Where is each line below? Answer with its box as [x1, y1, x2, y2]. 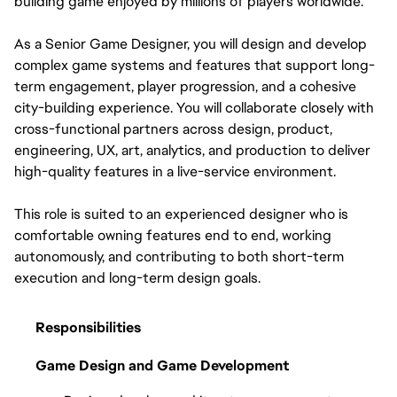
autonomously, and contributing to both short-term [14, 247, 344, 266]
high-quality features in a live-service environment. [14, 162, 336, 181]
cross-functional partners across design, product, [14, 120, 332, 138]
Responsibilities [35, 318, 141, 337]
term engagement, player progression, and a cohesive [14, 77, 356, 96]
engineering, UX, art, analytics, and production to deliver [14, 141, 370, 160]
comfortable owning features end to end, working [14, 226, 331, 245]
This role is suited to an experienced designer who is [14, 205, 348, 223]
